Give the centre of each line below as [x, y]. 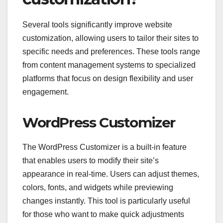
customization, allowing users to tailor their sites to [111, 38]
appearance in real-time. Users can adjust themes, [111, 174]
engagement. [46, 92]
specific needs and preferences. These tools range [111, 51]
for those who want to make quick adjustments [103, 214]
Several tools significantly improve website [97, 24]
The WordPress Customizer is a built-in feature [105, 147]
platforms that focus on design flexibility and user [108, 78]
